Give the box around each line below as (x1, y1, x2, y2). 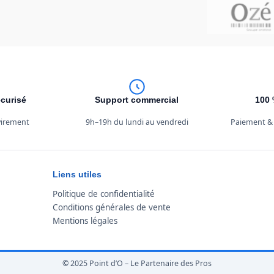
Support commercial (95, 95, 179, 105)
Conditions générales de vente (52, 202, 171, 213)
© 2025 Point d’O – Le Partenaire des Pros (62, 258, 212, 268)
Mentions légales (52, 215, 117, 226)
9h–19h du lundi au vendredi (85, 117, 188, 127)
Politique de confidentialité (52, 188, 155, 199)
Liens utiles (52, 169, 102, 179)
